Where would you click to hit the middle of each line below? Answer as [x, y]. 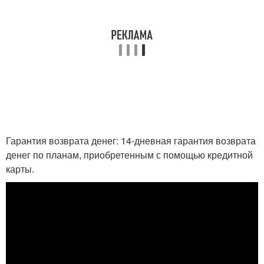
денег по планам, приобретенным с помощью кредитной [129, 154]
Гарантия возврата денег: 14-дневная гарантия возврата [131, 140]
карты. [20, 169]
